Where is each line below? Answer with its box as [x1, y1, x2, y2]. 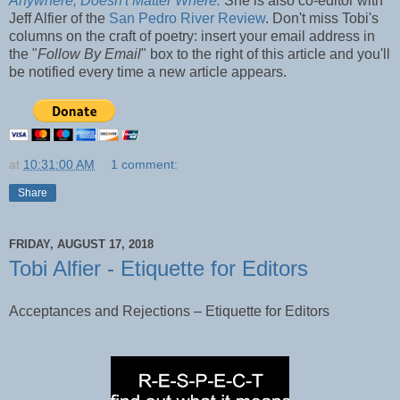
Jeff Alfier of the [9, 11, 109, 27]
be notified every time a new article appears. [9, 64, 287, 80]
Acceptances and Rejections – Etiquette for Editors [9, 304, 329, 320]
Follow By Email [37, 46, 141, 62]
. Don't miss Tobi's [265, 11, 379, 27]
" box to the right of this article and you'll [141, 46, 390, 62]
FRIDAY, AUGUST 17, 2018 [9, 237, 154, 251]
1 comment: [111, 157, 179, 172]
